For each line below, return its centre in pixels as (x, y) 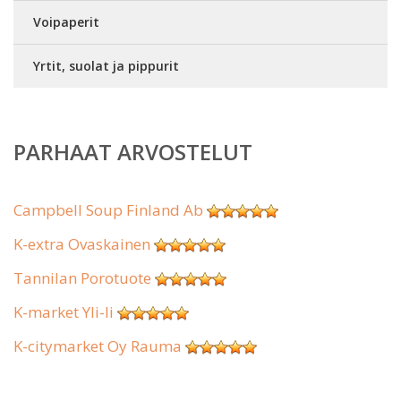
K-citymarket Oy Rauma (98, 346)
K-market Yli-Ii (64, 312)
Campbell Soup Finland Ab (108, 210)
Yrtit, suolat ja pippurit (106, 66)
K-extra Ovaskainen (82, 244)
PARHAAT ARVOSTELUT (133, 152)
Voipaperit (66, 22)
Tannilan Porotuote (82, 278)
